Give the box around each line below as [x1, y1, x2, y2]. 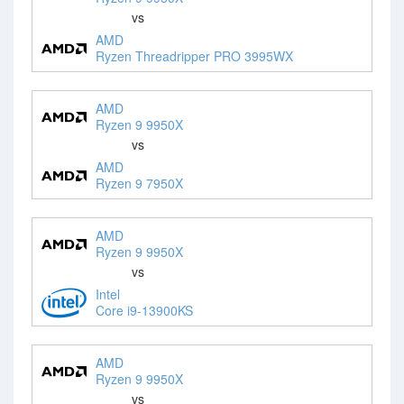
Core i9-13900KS [96, 300, 193, 319]
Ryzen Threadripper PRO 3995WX [96, 46, 293, 65]
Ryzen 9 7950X [96, 173, 183, 192]
